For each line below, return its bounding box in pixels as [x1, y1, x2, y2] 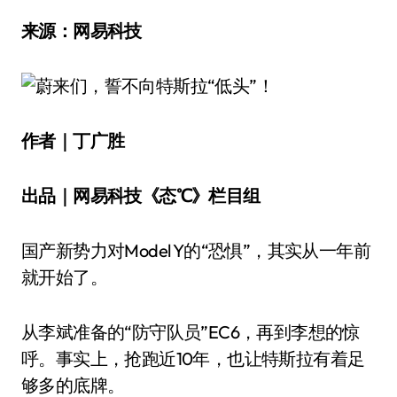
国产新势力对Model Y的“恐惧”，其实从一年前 [21, 239, 370, 261]
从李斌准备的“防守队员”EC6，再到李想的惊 [21, 321, 360, 343]
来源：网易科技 [21, 19, 142, 42]
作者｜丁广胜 [21, 129, 125, 152]
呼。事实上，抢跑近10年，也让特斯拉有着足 [21, 347, 365, 370]
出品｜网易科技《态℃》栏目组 [21, 184, 261, 206]
